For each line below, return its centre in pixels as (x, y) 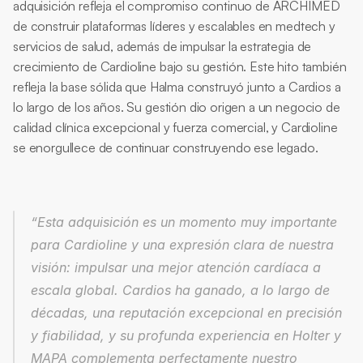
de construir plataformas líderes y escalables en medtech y (174, 26)
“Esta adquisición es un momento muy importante (184, 222)
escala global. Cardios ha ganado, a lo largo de (180, 290)
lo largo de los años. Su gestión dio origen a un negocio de (177, 107)
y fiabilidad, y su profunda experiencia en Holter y (186, 335)
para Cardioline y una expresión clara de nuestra (182, 245)
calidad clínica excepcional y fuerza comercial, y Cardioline (175, 127)
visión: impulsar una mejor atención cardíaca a (176, 267)
